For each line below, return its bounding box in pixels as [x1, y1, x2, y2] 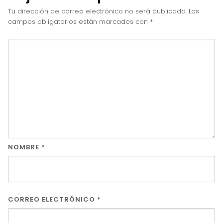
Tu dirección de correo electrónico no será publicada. [8, 6, 187, 16]
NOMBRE [8, 142, 41, 152]
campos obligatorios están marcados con [8, 16, 150, 26]
